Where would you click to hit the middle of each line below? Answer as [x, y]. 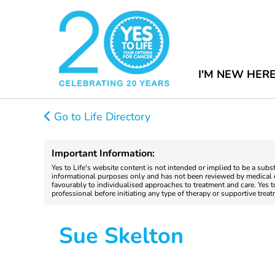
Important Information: [103, 153]
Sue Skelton [121, 236]
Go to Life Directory [101, 117]
